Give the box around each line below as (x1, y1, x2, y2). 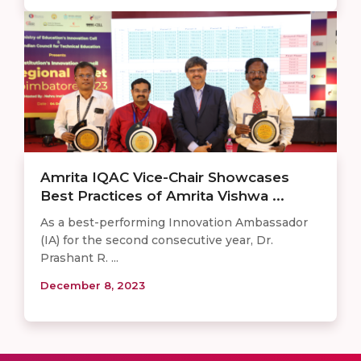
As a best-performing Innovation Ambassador (40, 214, 308, 230)
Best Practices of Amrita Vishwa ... (40, 187, 284, 204)
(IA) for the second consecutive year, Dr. (40, 232, 273, 247)
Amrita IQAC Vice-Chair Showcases (40, 168, 289, 185)
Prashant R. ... (40, 250, 118, 265)
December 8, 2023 (40, 278, 145, 292)
